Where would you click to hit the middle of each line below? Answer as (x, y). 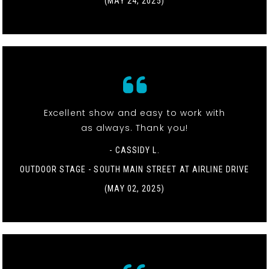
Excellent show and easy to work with (134, 113)
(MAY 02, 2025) (134, 188)
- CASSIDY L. (134, 150)
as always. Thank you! (134, 128)
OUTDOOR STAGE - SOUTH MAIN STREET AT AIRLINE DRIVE (134, 169)
